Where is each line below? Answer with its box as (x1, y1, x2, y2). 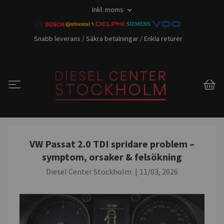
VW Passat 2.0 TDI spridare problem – (29, 137, 194, 150)
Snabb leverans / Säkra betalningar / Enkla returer (34, 34, 182, 43)
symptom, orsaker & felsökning (42, 150, 182, 163)
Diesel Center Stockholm (46, 166, 131, 176)
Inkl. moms (92, 5, 125, 14)
